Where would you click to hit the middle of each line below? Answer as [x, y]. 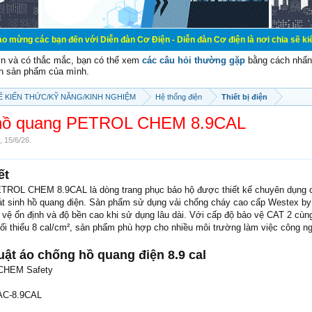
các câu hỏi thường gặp [194, 60]
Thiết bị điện [244, 97]
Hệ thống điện [179, 97]
